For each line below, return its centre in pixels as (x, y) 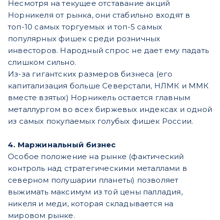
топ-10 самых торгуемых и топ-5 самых (85, 27)
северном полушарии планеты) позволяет (93, 180)
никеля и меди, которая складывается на (91, 203)
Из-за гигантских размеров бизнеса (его (90, 74)
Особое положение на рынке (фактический (96, 156)
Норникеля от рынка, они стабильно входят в (99, 15)
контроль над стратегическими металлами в (97, 168)
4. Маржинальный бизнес (62, 144)
